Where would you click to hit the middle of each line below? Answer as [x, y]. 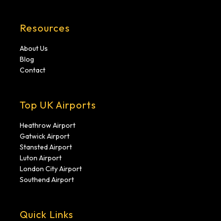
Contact [33, 70]
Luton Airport [41, 158]
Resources [45, 28]
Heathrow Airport [48, 126]
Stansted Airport [46, 147]
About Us [34, 49]
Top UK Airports [58, 105]
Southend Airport [47, 180]
